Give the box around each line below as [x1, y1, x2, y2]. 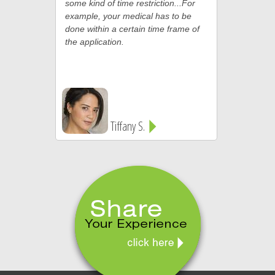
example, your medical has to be [64, 11, 192, 21]
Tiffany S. [110, 118, 147, 134]
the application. [64, 37, 124, 47]
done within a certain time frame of [64, 24, 199, 34]
